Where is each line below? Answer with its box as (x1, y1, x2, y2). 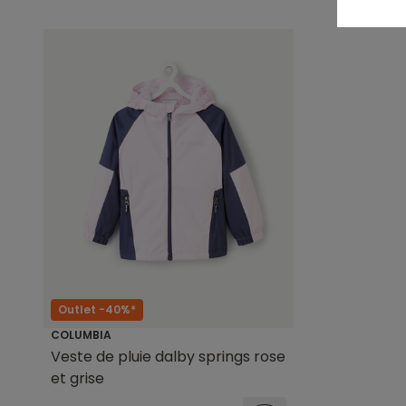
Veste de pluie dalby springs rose (51, 345, 285, 367)
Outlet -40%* (58, 301, 136, 317)
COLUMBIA (51, 326, 111, 343)
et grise (51, 367, 104, 389)
